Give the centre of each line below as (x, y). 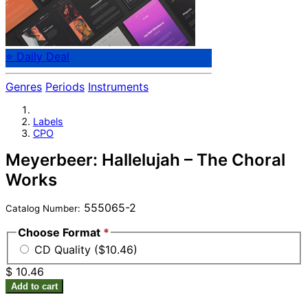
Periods (65, 87)
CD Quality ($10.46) (86, 250)
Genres (24, 87)
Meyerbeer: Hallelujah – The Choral (145, 159)
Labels (48, 121)
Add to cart (34, 287)
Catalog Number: (43, 208)
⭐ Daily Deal (37, 57)
